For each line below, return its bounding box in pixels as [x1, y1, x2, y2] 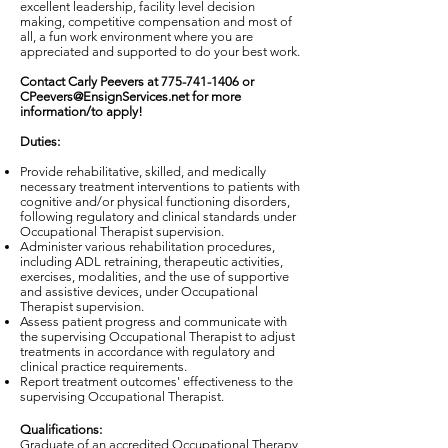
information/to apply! [20, 104, 143, 119]
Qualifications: [20, 422, 102, 437]
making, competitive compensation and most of [20, 14, 292, 29]
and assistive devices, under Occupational [20, 284, 258, 299]
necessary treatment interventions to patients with [20, 179, 300, 194]
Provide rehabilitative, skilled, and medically [20, 164, 266, 179]
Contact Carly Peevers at [20, 74, 161, 89]
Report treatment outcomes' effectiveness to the [20, 374, 293, 389]
